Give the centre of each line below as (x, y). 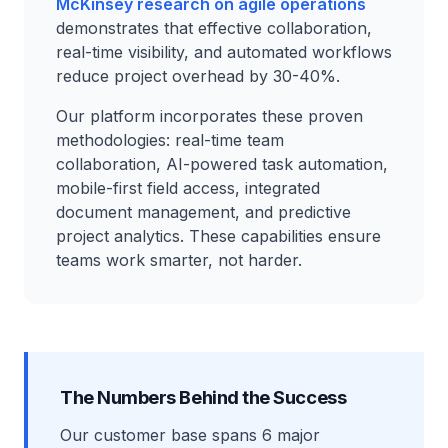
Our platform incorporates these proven (209, 116)
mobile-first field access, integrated (188, 188)
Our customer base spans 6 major (190, 435)
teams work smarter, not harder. (179, 260)
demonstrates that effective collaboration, (214, 28)
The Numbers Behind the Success (203, 397)
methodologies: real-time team (170, 140)
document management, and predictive (203, 212)
